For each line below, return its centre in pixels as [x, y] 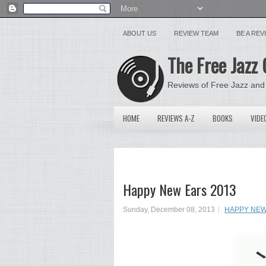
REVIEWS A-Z [176, 118]
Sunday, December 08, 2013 [169, 210]
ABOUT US [140, 33]
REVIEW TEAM [196, 33]
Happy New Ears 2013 [180, 189]
